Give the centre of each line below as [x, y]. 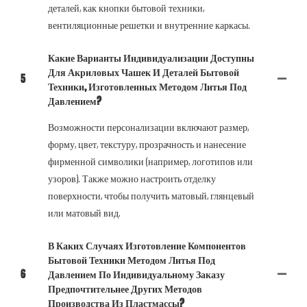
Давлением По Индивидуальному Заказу [136, 274]
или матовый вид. [84, 212]
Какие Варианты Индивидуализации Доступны [151, 58]
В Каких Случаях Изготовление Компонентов [147, 245]
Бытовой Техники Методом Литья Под [132, 260]
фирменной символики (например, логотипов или [150, 161]
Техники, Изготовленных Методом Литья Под [147, 86]
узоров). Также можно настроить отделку [132, 178]
